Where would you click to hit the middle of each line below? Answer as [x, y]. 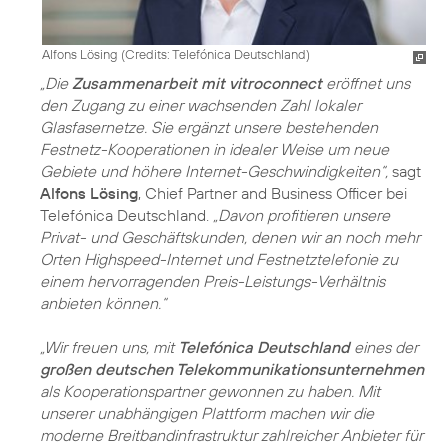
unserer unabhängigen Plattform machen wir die [207, 412]
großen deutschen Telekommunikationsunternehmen [232, 368]
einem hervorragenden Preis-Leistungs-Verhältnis [212, 280]
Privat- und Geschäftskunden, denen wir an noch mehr [230, 236]
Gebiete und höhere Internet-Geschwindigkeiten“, [214, 170]
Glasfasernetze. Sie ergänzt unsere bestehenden [209, 126]
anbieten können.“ [103, 302]
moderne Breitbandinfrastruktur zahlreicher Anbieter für [231, 434]
